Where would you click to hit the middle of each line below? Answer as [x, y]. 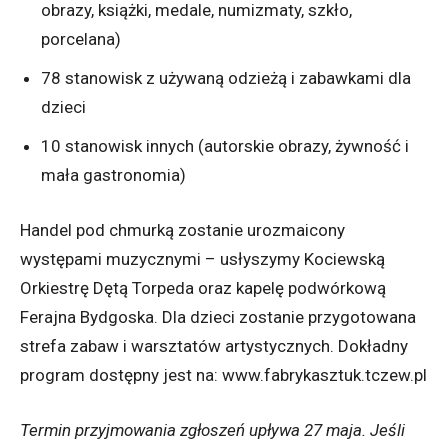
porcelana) [81, 39]
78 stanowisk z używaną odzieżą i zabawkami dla [226, 78]
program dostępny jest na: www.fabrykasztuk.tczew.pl [223, 375]
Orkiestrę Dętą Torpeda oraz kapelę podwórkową [203, 288]
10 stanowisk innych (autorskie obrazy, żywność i [225, 146]
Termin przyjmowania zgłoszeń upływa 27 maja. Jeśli [212, 430]
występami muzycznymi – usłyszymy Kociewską [202, 259]
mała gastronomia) [113, 175]
